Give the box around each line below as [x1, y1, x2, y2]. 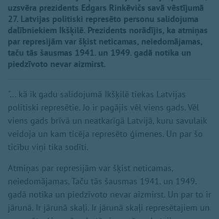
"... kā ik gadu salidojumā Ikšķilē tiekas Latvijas [8, 88, 186, 100]
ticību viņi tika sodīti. [8, 141, 90, 153]
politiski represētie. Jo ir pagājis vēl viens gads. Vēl [8, 101, 199, 113]
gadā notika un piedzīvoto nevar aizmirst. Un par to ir [8, 188, 211, 200]
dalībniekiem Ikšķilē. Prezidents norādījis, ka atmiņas [8, 24, 208, 36]
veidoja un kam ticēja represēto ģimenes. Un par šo [8, 128, 203, 139]
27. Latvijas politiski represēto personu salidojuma [8, 13, 198, 24]
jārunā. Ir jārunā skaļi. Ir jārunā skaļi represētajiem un [8, 201, 210, 213]
